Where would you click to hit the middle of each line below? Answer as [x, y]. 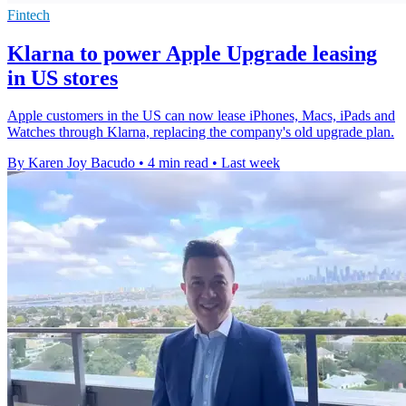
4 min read [178, 163]
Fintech [29, 14]
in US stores [63, 77]
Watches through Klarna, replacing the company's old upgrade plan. [201, 132]
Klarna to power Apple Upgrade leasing [192, 53]
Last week [251, 163]
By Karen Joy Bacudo [71, 163]
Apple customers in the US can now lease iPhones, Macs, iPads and [201, 116]
